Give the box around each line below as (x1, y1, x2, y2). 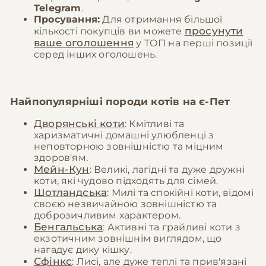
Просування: (34, 14, 100, 26)
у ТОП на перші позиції (134, 37, 253, 49)
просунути (184, 25, 243, 37)
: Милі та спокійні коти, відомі (107, 187, 254, 199)
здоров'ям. (34, 152, 88, 164)
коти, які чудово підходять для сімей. (34, 175, 218, 187)
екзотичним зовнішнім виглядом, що (34, 233, 222, 245)
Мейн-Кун (34, 163, 90, 176)
